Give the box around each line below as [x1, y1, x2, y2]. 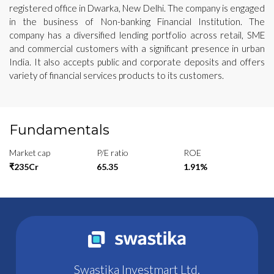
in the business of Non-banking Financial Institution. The [9, 15, 265, 27]
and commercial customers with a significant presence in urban [9, 42, 265, 54]
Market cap [9, 147, 50, 158]
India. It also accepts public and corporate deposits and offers [9, 56, 265, 67]
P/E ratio [96, 147, 128, 158]
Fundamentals [9, 121, 109, 138]
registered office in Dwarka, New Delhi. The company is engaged [9, 2, 265, 13]
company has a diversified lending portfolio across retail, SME [9, 29, 265, 40]
